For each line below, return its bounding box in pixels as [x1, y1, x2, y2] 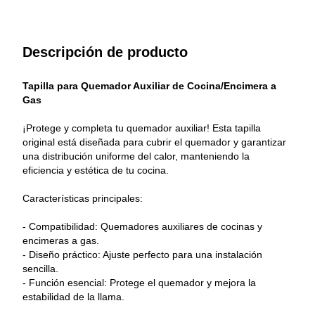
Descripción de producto [22, 44, 188, 60]
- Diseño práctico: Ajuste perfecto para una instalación [22, 248, 265, 260]
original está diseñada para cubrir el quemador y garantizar [22, 136, 289, 148]
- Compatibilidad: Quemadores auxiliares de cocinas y [22, 220, 265, 232]
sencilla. [22, 262, 58, 274]
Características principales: [22, 192, 143, 204]
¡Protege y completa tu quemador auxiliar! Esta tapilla [22, 122, 264, 134]
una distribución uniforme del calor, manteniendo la [22, 150, 252, 162]
